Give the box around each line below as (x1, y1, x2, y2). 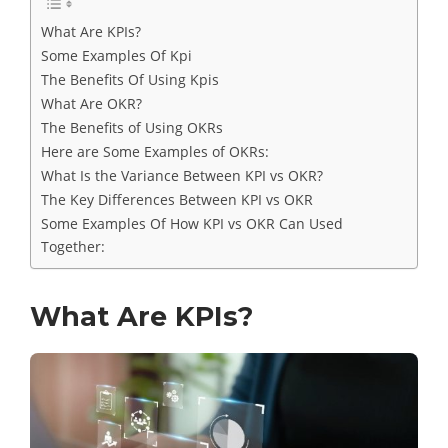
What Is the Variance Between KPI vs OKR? (41, 166, 323, 185)
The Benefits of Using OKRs (41, 118, 223, 137)
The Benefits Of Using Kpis (41, 70, 219, 89)
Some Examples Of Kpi (41, 46, 192, 65)
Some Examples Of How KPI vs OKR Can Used (41, 214, 343, 233)
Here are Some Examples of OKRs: (41, 142, 269, 161)
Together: (41, 237, 105, 256)
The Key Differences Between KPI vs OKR (41, 190, 313, 209)
